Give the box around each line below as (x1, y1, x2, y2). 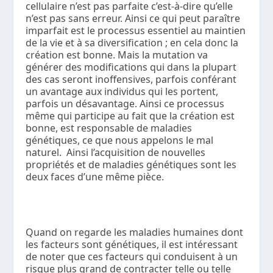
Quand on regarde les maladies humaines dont (26, 225, 244, 239)
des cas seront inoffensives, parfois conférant (26, 72, 237, 86)
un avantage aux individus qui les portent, (26, 84, 219, 98)
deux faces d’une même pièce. (26, 169, 165, 183)
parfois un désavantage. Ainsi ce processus (26, 96, 225, 110)
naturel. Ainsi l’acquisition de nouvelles (26, 145, 206, 159)
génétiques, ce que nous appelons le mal (26, 133, 214, 147)
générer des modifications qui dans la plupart (26, 60, 237, 74)
